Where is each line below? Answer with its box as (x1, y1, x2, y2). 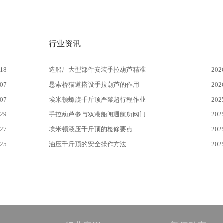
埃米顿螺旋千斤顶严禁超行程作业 (49, 96, 146, 103)
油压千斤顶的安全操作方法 (49, 140, 126, 148)
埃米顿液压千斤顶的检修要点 (49, 125, 133, 133)
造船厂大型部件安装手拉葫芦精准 (49, 66, 146, 73)
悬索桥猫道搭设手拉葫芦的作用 (49, 81, 139, 88)
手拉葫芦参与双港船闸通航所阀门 (49, 111, 146, 118)
